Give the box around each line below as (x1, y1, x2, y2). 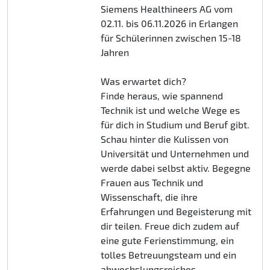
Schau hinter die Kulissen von (100, 133, 228, 145)
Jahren (100, 46, 131, 58)
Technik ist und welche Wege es (100, 104, 240, 116)
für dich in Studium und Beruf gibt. (100, 119, 250, 130)
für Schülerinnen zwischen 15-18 (100, 32, 241, 43)
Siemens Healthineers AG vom (100, 3, 233, 14)
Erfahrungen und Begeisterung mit (100, 206, 251, 217)
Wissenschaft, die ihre (100, 191, 198, 202)
